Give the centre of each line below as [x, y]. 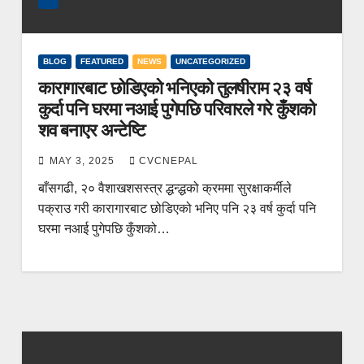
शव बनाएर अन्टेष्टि [91, 130]
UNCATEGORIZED [210, 61]
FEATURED [102, 61]
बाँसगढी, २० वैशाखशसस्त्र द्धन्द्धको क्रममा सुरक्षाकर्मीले [165, 188]
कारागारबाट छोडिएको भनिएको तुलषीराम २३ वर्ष [174, 88]
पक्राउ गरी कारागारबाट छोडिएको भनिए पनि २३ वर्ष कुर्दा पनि [177, 208]
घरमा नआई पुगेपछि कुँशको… [104, 228]
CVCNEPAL [168, 160]
